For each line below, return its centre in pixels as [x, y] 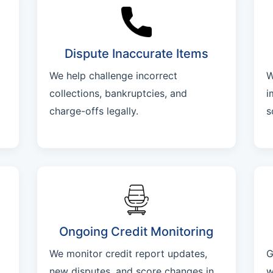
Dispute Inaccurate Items [136, 54]
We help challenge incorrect [113, 76]
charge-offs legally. [94, 111]
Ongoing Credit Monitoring [136, 232]
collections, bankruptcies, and [118, 93]
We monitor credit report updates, [128, 253]
